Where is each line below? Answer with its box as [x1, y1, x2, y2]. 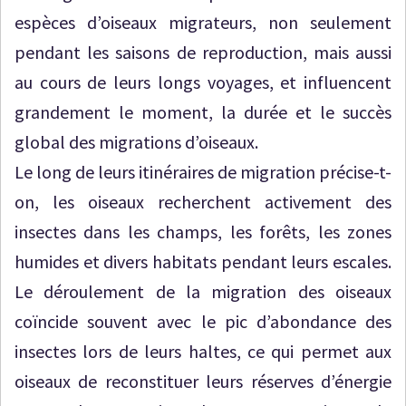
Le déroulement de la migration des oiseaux [14, 280, 391, 303]
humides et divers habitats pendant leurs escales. [14, 250, 391, 273]
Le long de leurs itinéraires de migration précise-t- [14, 160, 391, 183]
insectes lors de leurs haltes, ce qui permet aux [14, 340, 391, 362]
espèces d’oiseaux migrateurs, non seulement [14, 11, 391, 34]
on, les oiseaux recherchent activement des [14, 190, 391, 213]
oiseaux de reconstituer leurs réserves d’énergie [14, 370, 391, 392]
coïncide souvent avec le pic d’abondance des [14, 310, 391, 333]
